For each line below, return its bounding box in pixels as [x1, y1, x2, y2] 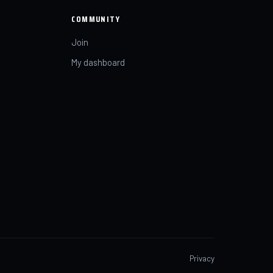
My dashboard [71, 57, 126, 68]
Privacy [190, 253, 214, 263]
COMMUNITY [71, 12, 121, 26]
